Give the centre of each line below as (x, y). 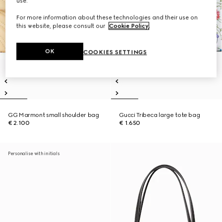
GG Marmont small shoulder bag (54, 115)
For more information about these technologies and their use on (107, 18)
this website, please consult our (62, 26)
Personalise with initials (34, 153)
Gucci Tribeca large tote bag (160, 115)
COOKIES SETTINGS (115, 52)
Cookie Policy (129, 26)
